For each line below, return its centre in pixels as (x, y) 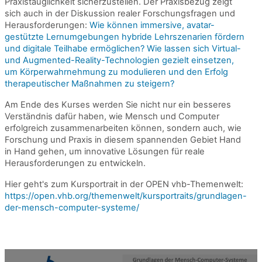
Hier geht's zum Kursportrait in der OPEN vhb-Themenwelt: (124, 184)
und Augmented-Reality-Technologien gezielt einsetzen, (119, 60)
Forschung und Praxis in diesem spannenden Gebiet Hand (123, 140)
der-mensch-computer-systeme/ (72, 208)
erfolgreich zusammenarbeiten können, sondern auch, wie (123, 128)
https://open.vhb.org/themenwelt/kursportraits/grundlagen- (126, 196)
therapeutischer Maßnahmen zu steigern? (89, 84)
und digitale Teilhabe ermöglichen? (75, 49)
